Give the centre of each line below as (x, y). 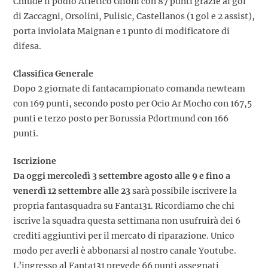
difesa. (27, 46)
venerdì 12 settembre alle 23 (72, 191)
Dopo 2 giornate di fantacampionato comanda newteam (129, 89)
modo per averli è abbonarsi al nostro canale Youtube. (125, 251)
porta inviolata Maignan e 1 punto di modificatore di (121, 31)
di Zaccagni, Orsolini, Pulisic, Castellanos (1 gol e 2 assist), (134, 16)
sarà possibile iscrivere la (184, 191)
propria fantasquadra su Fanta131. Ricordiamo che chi (124, 206)
